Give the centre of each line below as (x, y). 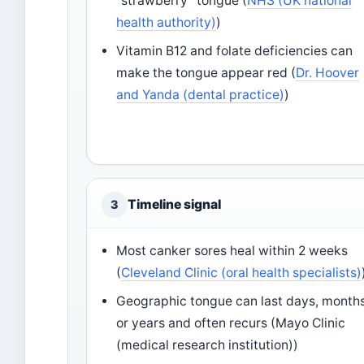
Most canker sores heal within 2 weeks (232, 251)
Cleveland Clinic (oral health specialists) (242, 273)
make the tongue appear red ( (206, 73)
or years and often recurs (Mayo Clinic (231, 323)
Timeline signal (174, 204)
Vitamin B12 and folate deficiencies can (235, 51)
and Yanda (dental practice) (201, 95)
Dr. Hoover (328, 73)
